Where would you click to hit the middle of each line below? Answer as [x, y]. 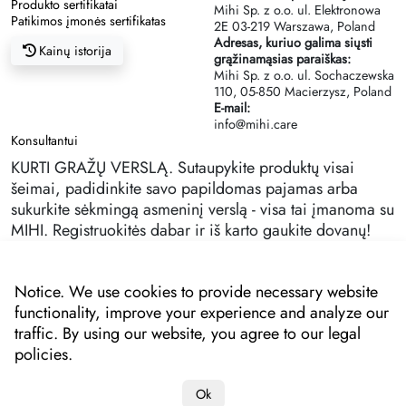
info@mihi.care [256, 125]
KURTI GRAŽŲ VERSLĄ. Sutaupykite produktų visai [183, 168]
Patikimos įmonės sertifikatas [88, 21]
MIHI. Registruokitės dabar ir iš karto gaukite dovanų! [191, 231]
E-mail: [232, 108]
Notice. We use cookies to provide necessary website [196, 292]
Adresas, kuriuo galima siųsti [293, 43]
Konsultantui [44, 141]
